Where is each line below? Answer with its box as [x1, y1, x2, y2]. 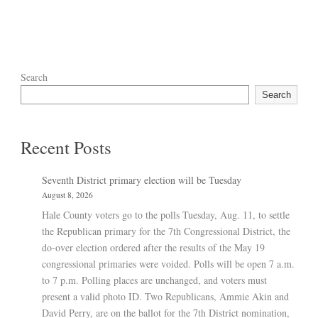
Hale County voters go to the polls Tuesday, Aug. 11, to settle [42, 207, 290, 221]
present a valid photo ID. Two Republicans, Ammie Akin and [42, 289, 289, 303]
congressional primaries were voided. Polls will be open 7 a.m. [42, 256, 295, 270]
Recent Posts [21, 135, 111, 159]
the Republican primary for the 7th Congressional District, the [42, 224, 290, 238]
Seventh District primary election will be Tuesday [42, 172, 241, 187]
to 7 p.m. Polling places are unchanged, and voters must [42, 273, 267, 287]
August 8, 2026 [42, 189, 93, 200]
